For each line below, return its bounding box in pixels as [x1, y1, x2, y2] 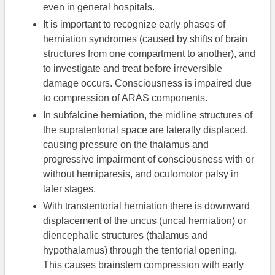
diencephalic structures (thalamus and [43, 230, 209, 241]
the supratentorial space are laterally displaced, [43, 125, 249, 136]
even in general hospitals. [43, 2, 155, 13]
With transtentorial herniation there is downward [43, 201, 250, 212]
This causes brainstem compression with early [43, 260, 244, 271]
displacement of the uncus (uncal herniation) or [43, 215, 247, 227]
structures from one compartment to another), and [43, 48, 256, 60]
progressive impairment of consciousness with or [43, 154, 255, 165]
